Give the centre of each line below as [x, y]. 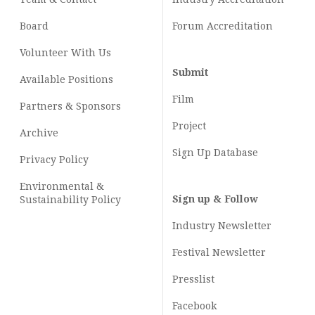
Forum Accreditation [223, 26]
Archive [39, 133]
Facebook [194, 306]
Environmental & [62, 187]
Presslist [193, 279]
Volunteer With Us [65, 53]
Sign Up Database [215, 153]
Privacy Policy [54, 160]
